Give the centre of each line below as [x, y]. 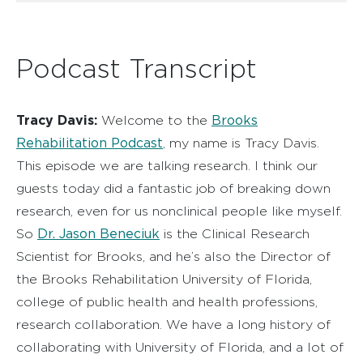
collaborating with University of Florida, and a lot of [180, 347]
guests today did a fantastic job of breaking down [173, 188]
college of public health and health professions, [167, 301]
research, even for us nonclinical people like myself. [179, 211]
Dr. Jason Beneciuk [98, 233]
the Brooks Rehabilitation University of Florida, [164, 279]
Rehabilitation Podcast [90, 143]
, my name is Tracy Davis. [241, 143]
